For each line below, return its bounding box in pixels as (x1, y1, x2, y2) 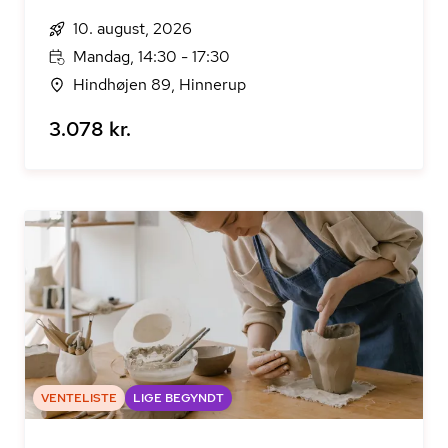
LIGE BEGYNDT (133, 390, 224, 406)
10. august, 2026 (73, 18, 192, 39)
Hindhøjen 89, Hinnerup (73, 74, 246, 95)
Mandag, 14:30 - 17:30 (73, 46, 230, 67)
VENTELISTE (41, 390, 117, 406)
